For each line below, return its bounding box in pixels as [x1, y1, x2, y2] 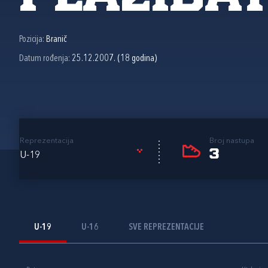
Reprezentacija [20, 136, 74, 145]
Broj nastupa [209, 136, 255, 145]
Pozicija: [19, 34, 46, 44]
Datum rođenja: [19, 53, 72, 63]
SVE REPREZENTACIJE [129, 223, 204, 232]
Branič [46, 34, 66, 44]
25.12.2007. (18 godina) [72, 53, 157, 63]
